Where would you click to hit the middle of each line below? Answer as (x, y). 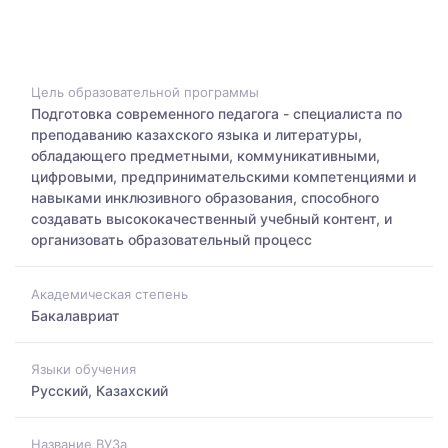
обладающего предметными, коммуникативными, (205, 156)
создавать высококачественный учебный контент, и (211, 219)
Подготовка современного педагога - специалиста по (216, 114)
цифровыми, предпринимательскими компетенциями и (223, 177)
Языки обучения (83, 368)
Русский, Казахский (99, 390)
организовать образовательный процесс (171, 240)
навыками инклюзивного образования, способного (205, 198)
